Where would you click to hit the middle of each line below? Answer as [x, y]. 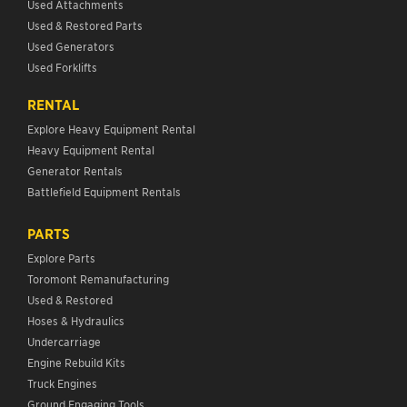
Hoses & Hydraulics [76, 321]
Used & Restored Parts [85, 25]
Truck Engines [62, 383]
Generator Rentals [75, 171]
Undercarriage [64, 342]
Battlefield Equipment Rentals [104, 192]
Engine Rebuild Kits [76, 362]
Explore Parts [61, 258]
